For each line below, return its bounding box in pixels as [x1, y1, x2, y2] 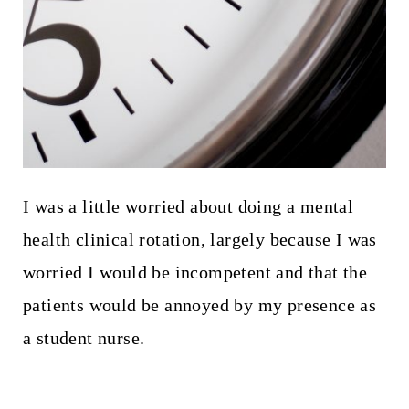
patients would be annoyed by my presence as [22, 294, 377, 315]
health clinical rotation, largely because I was [22, 228, 377, 249]
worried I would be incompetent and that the [22, 261, 368, 282]
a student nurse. [22, 327, 145, 348]
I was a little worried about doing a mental [22, 195, 354, 216]
